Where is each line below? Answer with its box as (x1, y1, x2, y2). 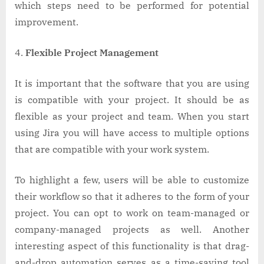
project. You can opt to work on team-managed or (15, 207, 249, 219)
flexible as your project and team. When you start (15, 110, 249, 123)
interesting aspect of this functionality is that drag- (15, 240, 249, 252)
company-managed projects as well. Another (15, 223, 249, 236)
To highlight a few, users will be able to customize (15, 174, 249, 186)
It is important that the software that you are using (15, 77, 249, 90)
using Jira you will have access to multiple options (15, 127, 249, 139)
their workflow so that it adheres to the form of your (15, 190, 249, 203)
